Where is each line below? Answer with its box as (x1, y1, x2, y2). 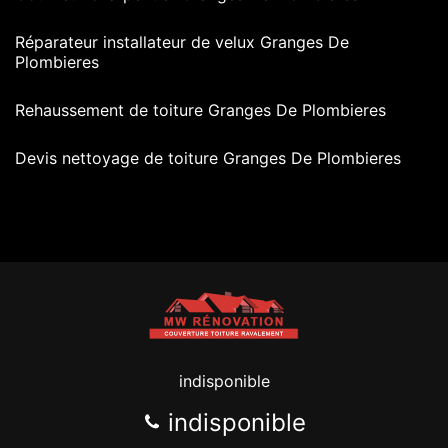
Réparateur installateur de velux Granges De (15, 31, 349, 52)
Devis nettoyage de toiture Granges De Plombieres (15, 147, 401, 168)
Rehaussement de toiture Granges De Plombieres (15, 99, 386, 120)
